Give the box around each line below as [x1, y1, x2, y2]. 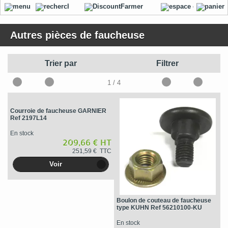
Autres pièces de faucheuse [10, 30, 145, 41]
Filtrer [156, 59, 179, 68]
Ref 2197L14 [10, 115, 47, 122]
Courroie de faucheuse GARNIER [10, 107, 106, 115]
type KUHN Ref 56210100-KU [116, 204, 202, 211]
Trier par [45, 59, 77, 68]
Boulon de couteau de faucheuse [116, 196, 211, 204]
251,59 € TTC [72, 148, 111, 155]
